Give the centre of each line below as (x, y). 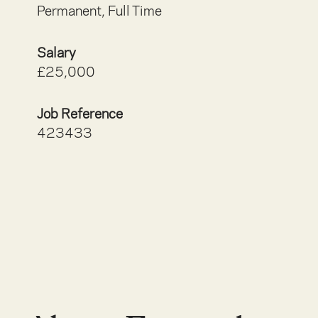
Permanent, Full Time (99, 11)
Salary (56, 53)
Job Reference (80, 114)
